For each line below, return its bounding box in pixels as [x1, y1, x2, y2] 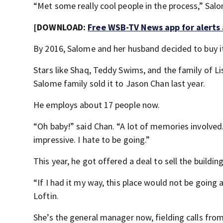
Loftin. [33, 190, 59, 202]
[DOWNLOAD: [33, 21, 88, 33]
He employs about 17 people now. [33, 99, 160, 111]
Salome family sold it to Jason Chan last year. [33, 78, 205, 89]
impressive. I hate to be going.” [33, 134, 150, 145]
